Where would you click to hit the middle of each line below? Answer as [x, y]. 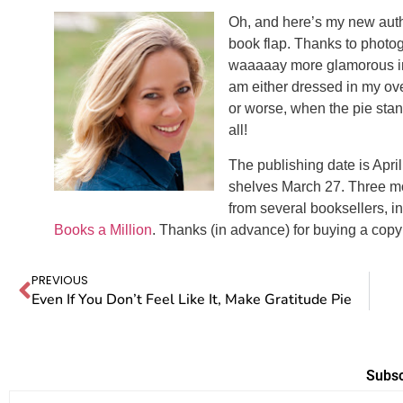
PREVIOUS [60, 281]
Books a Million [103, 229]
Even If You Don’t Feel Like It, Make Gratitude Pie [192, 300]
